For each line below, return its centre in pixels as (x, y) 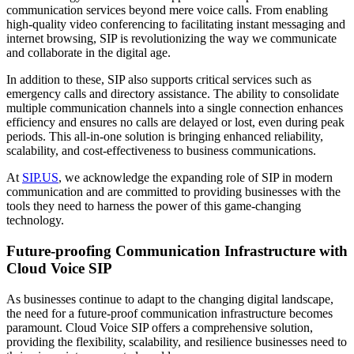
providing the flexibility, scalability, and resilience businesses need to (177, 341)
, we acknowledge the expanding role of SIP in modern (196, 178)
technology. (35, 220)
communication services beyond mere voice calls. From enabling (167, 10)
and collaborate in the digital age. (88, 53)
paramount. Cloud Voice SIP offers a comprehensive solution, (160, 327)
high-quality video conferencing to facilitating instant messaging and (176, 24)
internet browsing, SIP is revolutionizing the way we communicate (171, 39)
